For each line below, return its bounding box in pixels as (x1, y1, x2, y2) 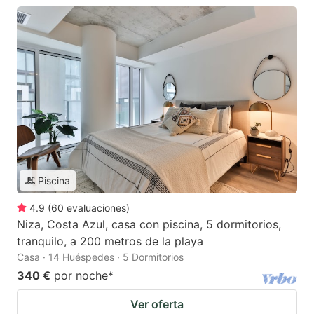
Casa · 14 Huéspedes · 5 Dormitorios (17, 250, 184, 263)
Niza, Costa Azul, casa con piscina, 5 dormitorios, (17, 217, 281, 231)
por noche (54, 268, 108, 282)
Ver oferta (130, 296, 184, 311)
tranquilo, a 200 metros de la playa (17, 233, 203, 248)
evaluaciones (67, 201, 126, 214)
